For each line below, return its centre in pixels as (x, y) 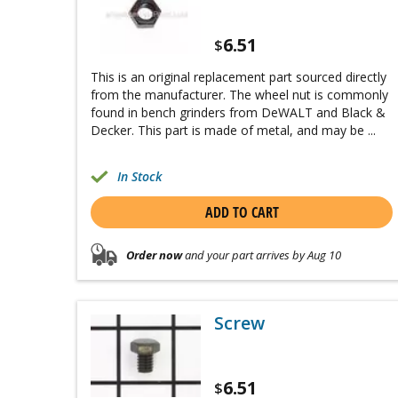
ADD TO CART (242, 213)
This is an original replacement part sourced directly (239, 77)
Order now (154, 255)
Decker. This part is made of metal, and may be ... (233, 131)
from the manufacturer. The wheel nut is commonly (239, 95)
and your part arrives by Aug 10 (262, 255)
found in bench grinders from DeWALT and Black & (238, 113)
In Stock (139, 177)
